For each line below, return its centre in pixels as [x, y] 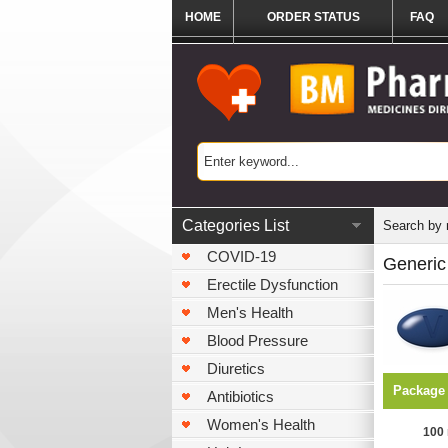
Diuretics [236, 368]
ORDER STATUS [313, 17]
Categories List [235, 225]
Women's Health [261, 424]
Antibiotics [240, 396]
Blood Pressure [257, 340]
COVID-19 [241, 256]
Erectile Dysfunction [272, 284]
